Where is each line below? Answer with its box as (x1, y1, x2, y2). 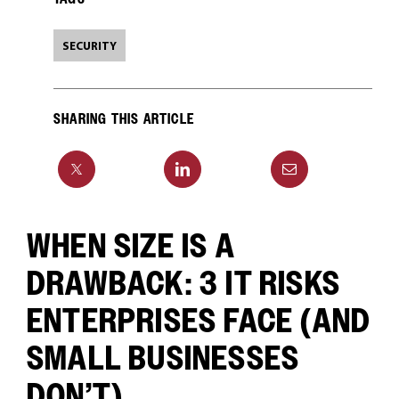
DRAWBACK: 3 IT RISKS (26, 263, 340, 304)
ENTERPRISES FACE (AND (26, 300, 371, 341)
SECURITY (61, 38, 117, 53)
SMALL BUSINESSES (26, 338, 300, 379)
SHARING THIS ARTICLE (53, 110, 194, 127)
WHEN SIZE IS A (26, 225, 235, 266)
